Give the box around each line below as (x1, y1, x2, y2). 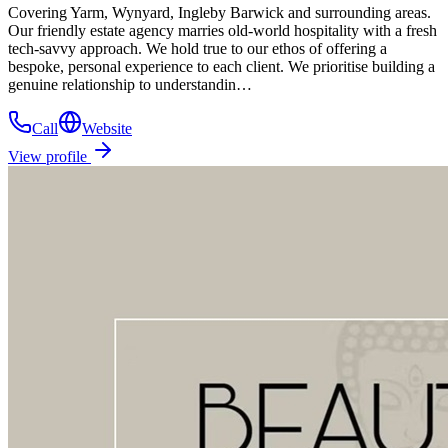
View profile (8, 147, 91, 165)
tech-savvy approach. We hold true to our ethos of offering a (8, 39, 387, 57)
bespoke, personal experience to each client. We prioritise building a (8, 57, 435, 75)
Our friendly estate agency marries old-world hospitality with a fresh (8, 21, 437, 39)
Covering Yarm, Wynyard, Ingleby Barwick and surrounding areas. (8, 3, 431, 21)
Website (82, 119, 132, 137)
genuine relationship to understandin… (8, 75, 252, 93)
